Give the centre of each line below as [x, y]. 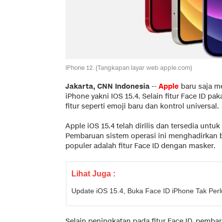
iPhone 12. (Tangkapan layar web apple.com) [129, 67]
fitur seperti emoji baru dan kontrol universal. [142, 106]
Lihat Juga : [93, 173]
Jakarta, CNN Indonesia [108, 86]
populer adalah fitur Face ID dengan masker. [140, 146]
